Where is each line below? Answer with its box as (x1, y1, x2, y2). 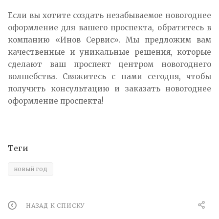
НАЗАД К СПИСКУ (26, 202, 86, 210)
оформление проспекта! (8, 96, 104, 106)
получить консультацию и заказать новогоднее (8, 84, 211, 93)
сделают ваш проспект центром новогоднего (8, 59, 211, 69)
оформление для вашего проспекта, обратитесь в (8, 22, 211, 32)
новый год (14, 165, 47, 173)
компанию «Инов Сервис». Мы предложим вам (8, 35, 211, 44)
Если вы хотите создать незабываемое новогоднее (8, 10, 211, 20)
